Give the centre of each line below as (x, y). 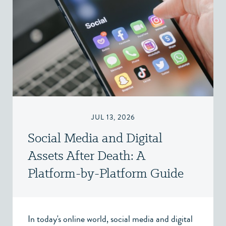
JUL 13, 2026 (113, 117)
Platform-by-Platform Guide (106, 173)
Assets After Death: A (86, 155)
